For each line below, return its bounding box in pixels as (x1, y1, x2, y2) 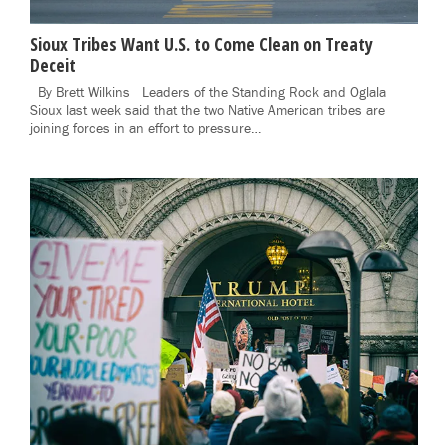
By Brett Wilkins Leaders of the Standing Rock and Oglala (30, 84, 386, 103)
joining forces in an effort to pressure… (30, 120, 261, 139)
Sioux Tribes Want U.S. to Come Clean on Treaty (30, 32, 373, 57)
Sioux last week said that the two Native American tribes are (30, 102, 385, 121)
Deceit (30, 53, 76, 78)
